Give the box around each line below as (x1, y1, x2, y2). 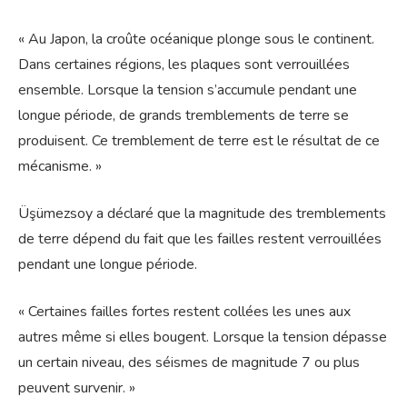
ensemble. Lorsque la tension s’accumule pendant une (18, 80, 357, 101)
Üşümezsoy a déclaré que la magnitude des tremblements (18, 203, 386, 224)
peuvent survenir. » (18, 378, 135, 399)
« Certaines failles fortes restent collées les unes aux (18, 302, 351, 323)
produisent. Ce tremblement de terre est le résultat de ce (18, 131, 380, 152)
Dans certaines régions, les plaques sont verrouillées (18, 55, 350, 75)
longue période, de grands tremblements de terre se (18, 105, 349, 126)
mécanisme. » (18, 156, 102, 177)
